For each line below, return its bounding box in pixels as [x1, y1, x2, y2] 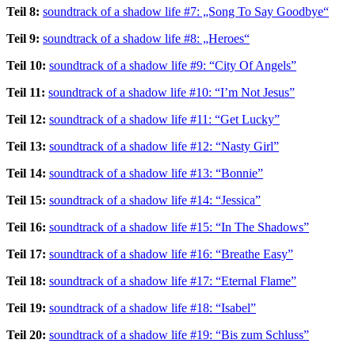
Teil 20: [6, 327, 46, 342]
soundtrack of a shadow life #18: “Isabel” [49, 300, 256, 315]
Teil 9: [6, 31, 40, 45]
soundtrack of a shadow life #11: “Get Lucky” [49, 112, 280, 126]
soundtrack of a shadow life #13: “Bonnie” [49, 166, 263, 180]
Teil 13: [6, 139, 46, 153]
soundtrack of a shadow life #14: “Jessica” [49, 193, 261, 207]
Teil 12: [6, 112, 46, 126]
